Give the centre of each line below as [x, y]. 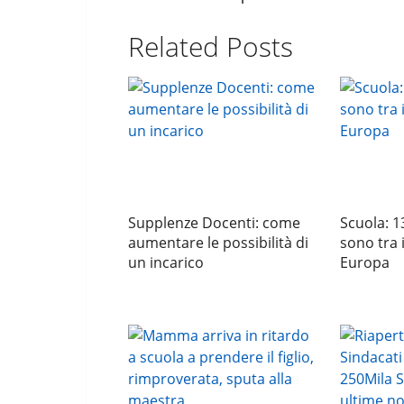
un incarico [166, 263]
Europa [364, 263]
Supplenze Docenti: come [214, 223]
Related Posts [211, 47]
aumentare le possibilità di [218, 243]
